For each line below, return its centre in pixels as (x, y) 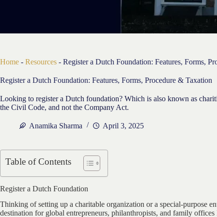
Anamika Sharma (56, 125)
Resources (41, 62)
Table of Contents (38, 161)
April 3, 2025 (123, 125)
